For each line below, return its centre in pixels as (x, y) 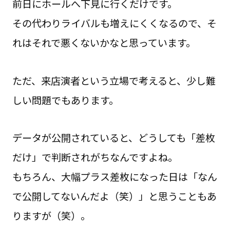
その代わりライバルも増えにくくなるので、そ (114, 23)
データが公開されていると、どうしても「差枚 (113, 138)
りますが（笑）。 (51, 216)
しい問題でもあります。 (65, 100)
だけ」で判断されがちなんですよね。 (95, 157)
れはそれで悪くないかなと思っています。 (104, 42)
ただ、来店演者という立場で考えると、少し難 (114, 80)
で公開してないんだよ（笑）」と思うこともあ (114, 196)
